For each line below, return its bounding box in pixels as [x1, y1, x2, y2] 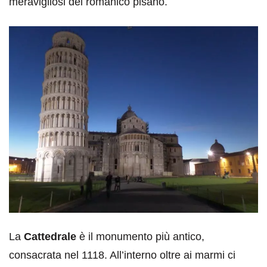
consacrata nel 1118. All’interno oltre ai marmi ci [9, 249, 235, 261]
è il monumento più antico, [76, 231, 204, 243]
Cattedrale [24, 231, 76, 243]
